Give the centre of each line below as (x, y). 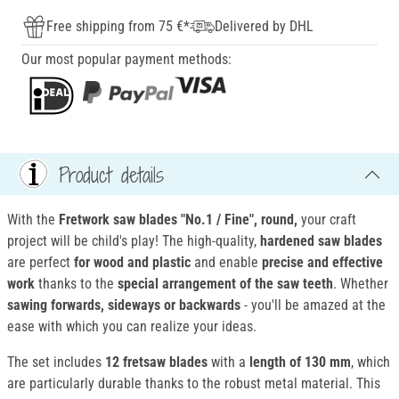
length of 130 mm (300, 362)
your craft (327, 220)
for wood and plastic (132, 263)
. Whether (361, 284)
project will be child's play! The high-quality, (134, 241)
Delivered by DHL (264, 27)
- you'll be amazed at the (313, 305)
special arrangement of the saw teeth (225, 284)
